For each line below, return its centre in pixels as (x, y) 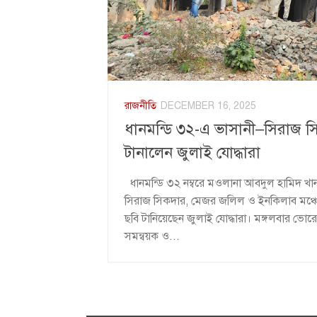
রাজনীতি (140, 105)
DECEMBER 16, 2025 (208, 105)
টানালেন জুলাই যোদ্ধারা (192, 153)
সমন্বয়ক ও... (152, 237)
